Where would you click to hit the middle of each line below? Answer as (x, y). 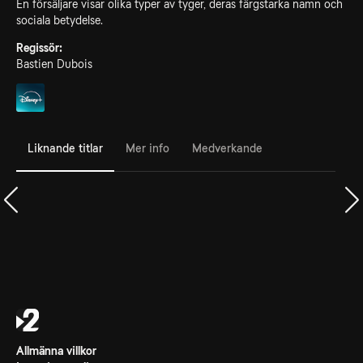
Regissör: (39, 48)
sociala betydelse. (60, 20)
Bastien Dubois (54, 64)
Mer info (147, 148)
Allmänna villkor (56, 351)
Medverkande (227, 148)
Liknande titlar (65, 148)
